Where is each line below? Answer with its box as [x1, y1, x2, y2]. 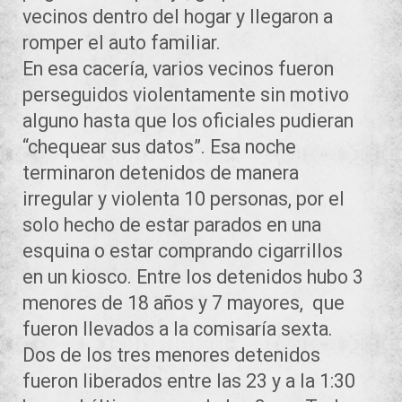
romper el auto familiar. [22, 31, 221, 54]
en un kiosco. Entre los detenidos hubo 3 [22, 265, 363, 288]
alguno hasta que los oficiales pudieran [22, 109, 354, 132]
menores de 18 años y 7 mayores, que [22, 291, 345, 314]
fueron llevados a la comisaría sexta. [22, 317, 333, 340]
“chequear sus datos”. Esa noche [22, 135, 296, 158]
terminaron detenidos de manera [22, 161, 299, 184]
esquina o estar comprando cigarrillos [22, 239, 343, 262]
